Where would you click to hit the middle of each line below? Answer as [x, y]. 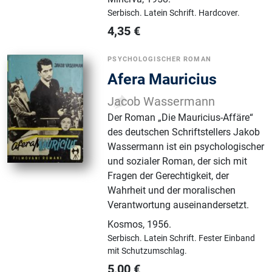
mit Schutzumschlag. [148, 251]
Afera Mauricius [162, 80]
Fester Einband [227, 238]
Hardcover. [219, 13]
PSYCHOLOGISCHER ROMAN [159, 59]
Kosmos [125, 225]
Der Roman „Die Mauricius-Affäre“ [181, 118]
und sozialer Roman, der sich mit [178, 161]
